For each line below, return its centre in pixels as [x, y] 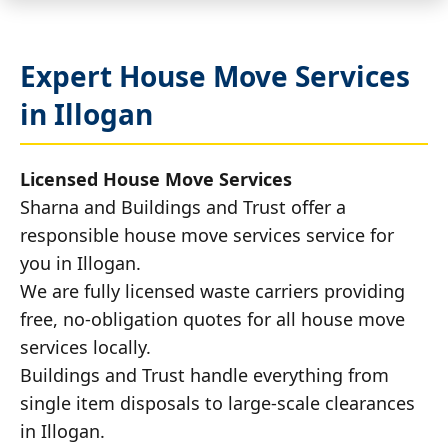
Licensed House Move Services [156, 178]
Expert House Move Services [215, 75]
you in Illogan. [80, 262]
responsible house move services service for [207, 234]
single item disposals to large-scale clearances [217, 402]
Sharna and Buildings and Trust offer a [183, 206]
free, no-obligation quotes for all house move [212, 318]
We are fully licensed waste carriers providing [212, 290]
